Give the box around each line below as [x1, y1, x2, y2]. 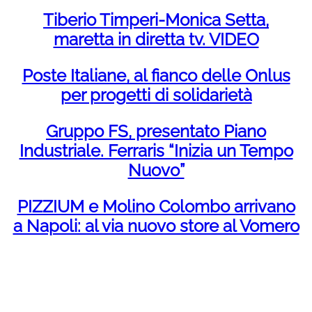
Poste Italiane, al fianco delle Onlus [22, 65, 290, 86]
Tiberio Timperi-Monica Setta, [43, 9, 269, 30]
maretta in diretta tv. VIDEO [53, 29, 259, 49]
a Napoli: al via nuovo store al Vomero [13, 215, 299, 236]
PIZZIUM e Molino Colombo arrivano [17, 196, 295, 217]
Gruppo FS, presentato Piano [46, 120, 266, 141]
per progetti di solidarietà [60, 84, 252, 105]
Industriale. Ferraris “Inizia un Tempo [19, 140, 293, 161]
